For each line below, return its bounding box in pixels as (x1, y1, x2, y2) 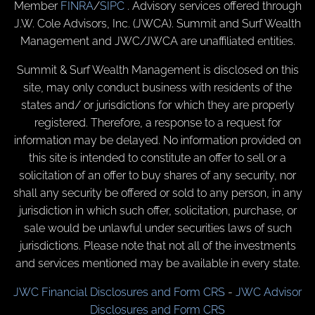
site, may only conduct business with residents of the (23, 81, 292, 95)
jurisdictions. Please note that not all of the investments (19, 239, 296, 253)
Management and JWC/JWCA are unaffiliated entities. (20, 34, 295, 49)
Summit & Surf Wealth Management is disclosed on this (16, 63, 299, 77)
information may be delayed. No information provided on (14, 134, 301, 148)
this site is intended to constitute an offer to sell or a (29, 151, 286, 165)
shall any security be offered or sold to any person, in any (13, 186, 302, 200)
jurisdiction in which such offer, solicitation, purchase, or (18, 204, 297, 218)
